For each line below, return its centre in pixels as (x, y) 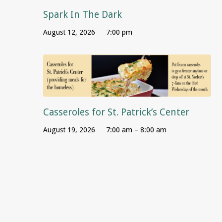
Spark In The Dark (83, 15)
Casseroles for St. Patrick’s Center (116, 112)
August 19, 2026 (69, 130)
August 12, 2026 (69, 32)
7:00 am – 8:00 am (136, 130)
